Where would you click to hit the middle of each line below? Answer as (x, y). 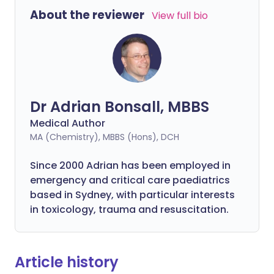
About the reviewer (87, 15)
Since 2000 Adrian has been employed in (130, 165)
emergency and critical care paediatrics (130, 180)
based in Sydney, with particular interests (132, 195)
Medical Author (68, 123)
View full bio (180, 16)
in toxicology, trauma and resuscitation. (129, 209)
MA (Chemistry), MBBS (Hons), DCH (105, 137)
